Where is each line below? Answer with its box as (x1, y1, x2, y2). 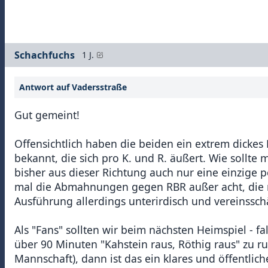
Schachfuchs (14, 48, 75, 62)
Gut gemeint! (14, 107, 80, 122)
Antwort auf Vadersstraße (19, 81, 127, 93)
